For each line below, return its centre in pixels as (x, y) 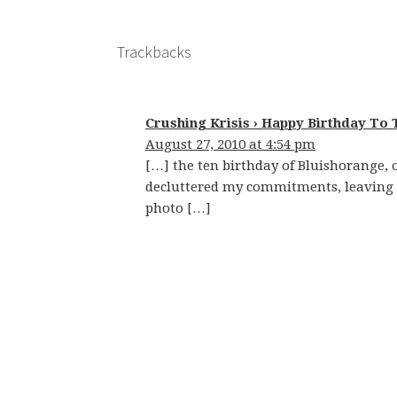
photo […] (178, 208)
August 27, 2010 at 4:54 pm (230, 144)
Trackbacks (154, 52)
